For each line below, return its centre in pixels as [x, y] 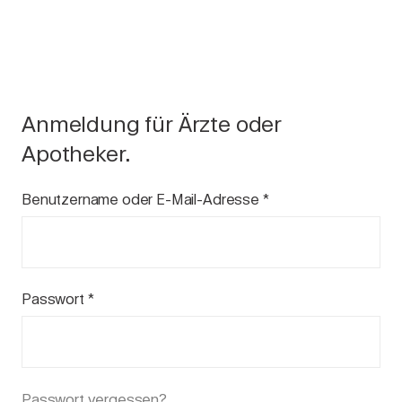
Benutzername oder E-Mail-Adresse [142, 200]
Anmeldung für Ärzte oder [152, 124]
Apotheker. [76, 154]
